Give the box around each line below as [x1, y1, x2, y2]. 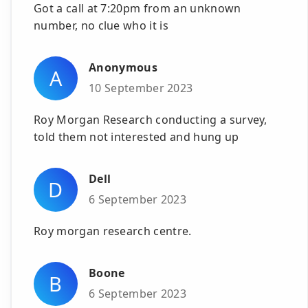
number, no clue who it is [34, 17, 169, 33]
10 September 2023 [89, 80, 193, 96]
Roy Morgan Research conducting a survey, [34, 111, 267, 127]
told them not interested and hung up [34, 129, 239, 144]
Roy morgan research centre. [34, 223, 192, 239]
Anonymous [89, 60, 157, 76]
